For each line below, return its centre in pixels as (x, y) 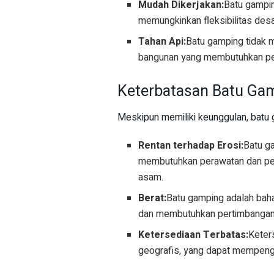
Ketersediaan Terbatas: (194, 235)
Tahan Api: (162, 41)
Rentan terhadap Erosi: (191, 146)
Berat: (153, 198)
